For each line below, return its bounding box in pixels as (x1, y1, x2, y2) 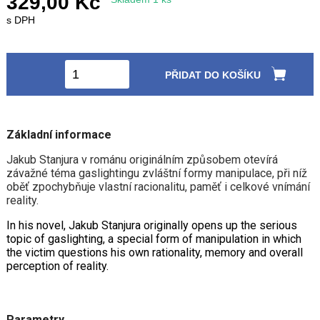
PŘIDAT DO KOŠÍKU (165, 69, 261, 81)
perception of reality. (6, 259, 109, 274)
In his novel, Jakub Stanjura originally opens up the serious (6, 219, 297, 233)
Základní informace (6, 128, 111, 142)
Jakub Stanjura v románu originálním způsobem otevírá (6, 153, 278, 167)
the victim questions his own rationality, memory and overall (6, 246, 303, 260)
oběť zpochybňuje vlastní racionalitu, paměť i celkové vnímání (6, 180, 310, 194)
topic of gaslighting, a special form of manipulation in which (6, 232, 301, 246)
